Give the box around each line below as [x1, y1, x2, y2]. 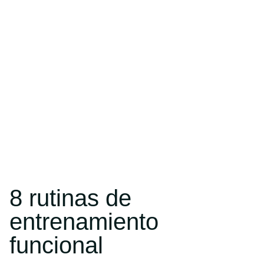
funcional [9, 232, 103, 258]
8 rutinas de [9, 185, 131, 211]
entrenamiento [9, 209, 159, 235]
